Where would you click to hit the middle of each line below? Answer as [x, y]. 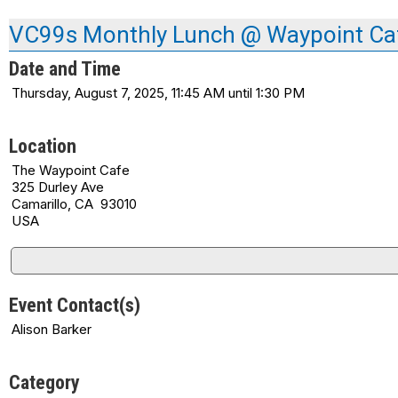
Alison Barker [52, 329]
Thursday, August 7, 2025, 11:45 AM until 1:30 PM [158, 92]
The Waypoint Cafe [71, 170]
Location [43, 146]
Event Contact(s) [75, 305]
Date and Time [65, 68]
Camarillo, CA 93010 [74, 203]
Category [44, 382]
